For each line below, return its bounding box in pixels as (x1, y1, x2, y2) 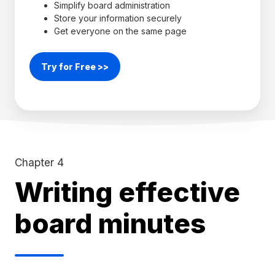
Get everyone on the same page (54, 26, 187, 37)
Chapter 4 (15, 155, 64, 169)
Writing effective (15, 175, 240, 209)
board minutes (15, 206, 206, 240)
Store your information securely (54, 13, 182, 24)
